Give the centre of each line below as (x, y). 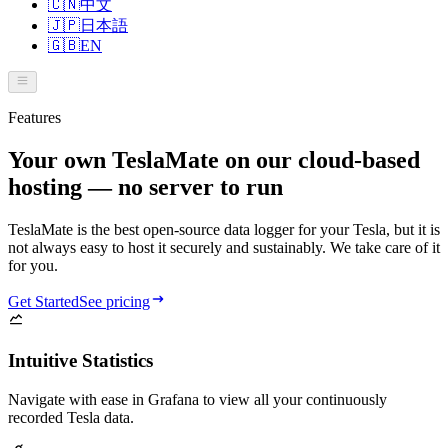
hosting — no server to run (145, 187)
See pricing (114, 302)
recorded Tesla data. (71, 417)
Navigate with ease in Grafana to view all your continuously (197, 399)
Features (34, 118)
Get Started (43, 302)
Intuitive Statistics (80, 360)
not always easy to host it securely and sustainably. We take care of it (224, 248)
